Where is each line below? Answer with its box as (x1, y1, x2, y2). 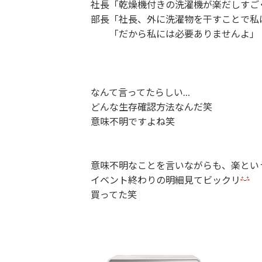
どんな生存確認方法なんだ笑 (90, 101, 212, 112)
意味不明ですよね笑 (90, 116, 175, 127)
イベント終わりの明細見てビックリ (90, 174, 240, 185)
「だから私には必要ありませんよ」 (90, 28, 259, 39)
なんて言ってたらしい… (90, 87, 190, 98)
